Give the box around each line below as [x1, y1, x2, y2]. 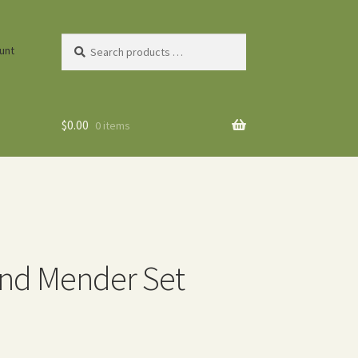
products [60, 51, 105, 66]
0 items [94, 118, 130, 133]
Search [60, 34, 94, 49]
